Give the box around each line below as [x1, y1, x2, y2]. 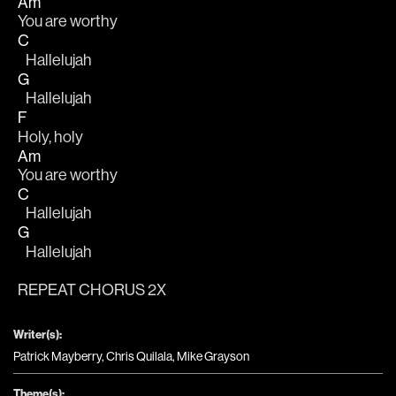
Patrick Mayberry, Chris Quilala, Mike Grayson [13, 348, 249, 365]
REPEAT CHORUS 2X [18, 279, 166, 301]
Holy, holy [18, 126, 86, 147]
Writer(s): [13, 327, 62, 342]
